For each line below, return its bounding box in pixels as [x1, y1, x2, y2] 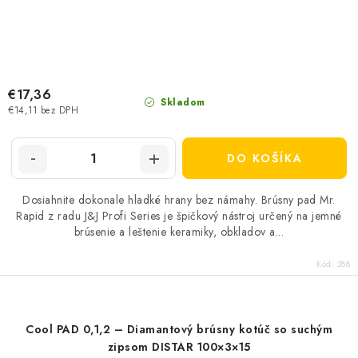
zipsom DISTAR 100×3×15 [107, 339, 251, 355]
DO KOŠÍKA [226, 150, 303, 166]
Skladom [157, 95, 205, 109]
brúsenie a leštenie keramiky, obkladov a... [74, 224, 284, 240]
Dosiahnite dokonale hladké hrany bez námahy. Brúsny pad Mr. [22, 192, 336, 208]
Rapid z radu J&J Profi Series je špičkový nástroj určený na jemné [16, 208, 342, 224]
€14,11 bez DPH [8, 104, 78, 117]
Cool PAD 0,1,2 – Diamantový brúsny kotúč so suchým [26, 321, 332, 337]
